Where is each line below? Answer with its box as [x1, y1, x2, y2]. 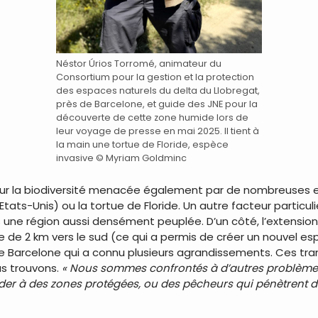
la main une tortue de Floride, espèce [56, 138, 229, 150]
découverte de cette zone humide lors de [56, 111, 248, 124]
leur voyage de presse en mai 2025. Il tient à [56, 124, 259, 137]
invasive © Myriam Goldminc [56, 151, 187, 164]
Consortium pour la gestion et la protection [56, 70, 254, 83]
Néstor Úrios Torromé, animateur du [56, 57, 221, 70]
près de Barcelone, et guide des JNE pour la [56, 97, 258, 110]
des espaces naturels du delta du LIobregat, [56, 84, 260, 97]
